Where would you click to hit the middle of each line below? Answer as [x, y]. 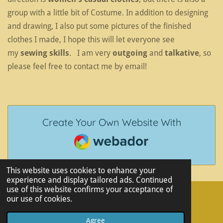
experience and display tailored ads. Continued [89, 180]
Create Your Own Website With [111, 122]
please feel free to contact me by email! [77, 66]
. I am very [90, 53]
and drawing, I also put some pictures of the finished [99, 26]
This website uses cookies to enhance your [81, 171]
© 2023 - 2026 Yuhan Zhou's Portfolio [61, 204]
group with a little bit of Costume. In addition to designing [108, 13]
